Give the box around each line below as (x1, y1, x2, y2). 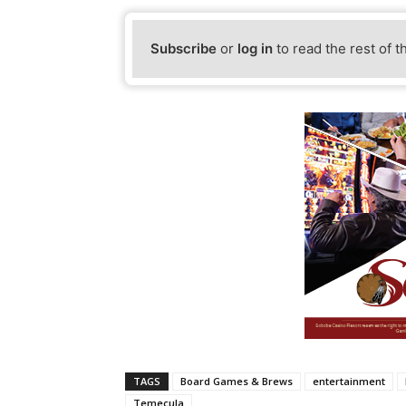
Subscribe (150, 40, 217, 58)
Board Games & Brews (180, 374, 293, 389)
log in (237, 40, 274, 58)
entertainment (313, 374, 385, 389)
